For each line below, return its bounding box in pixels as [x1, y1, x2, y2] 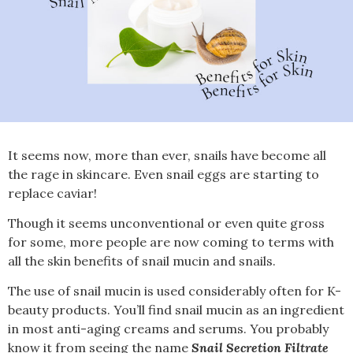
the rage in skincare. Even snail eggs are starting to [8, 165, 319, 182]
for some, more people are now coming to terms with [8, 233, 334, 250]
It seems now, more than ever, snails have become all [8, 147, 326, 163]
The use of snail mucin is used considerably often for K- [8, 283, 341, 299]
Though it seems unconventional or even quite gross [8, 214, 325, 231]
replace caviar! [8, 184, 97, 201]
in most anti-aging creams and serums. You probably [8, 321, 329, 337]
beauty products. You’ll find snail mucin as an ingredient [8, 302, 344, 318]
